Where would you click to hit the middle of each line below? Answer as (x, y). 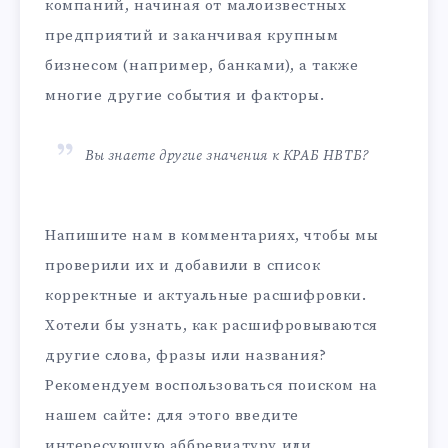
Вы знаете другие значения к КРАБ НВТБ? (227, 155)
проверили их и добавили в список (183, 265)
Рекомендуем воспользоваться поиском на (211, 385)
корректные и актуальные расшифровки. (206, 295)
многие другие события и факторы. (185, 95)
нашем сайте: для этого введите (172, 415)
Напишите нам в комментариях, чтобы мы (212, 235)
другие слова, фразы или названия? (186, 355)
